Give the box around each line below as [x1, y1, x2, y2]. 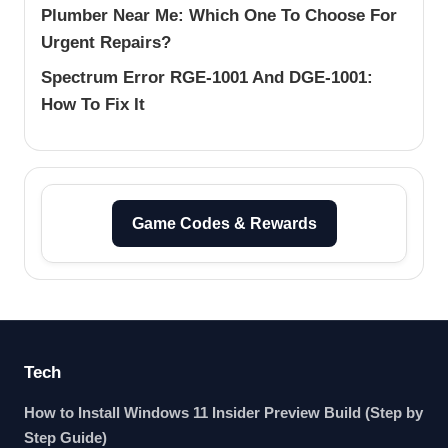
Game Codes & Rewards [131, 214, 317, 232]
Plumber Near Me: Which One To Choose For [41, 5, 397, 25]
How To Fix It [41, 94, 145, 114]
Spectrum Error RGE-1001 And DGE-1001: [41, 67, 373, 87]
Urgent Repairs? [41, 32, 171, 52]
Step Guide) [24, 429, 107, 446]
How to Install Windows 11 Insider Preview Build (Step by [24, 404, 423, 421]
